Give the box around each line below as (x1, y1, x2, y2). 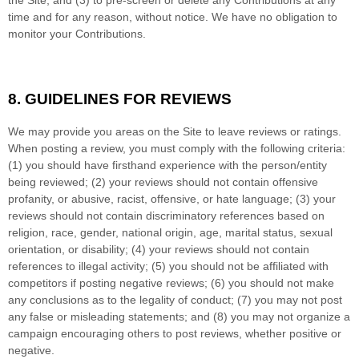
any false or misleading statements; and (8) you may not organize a (8, 309, 350, 323)
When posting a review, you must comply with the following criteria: (8, 141, 345, 155)
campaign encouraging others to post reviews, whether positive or (8, 326, 341, 340)
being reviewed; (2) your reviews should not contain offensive (8, 175, 318, 188)
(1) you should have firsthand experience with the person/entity (8, 158, 327, 171)
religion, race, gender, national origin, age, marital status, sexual (8, 225, 333, 239)
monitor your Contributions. (8, 26, 146, 40)
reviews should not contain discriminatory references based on (8, 208, 325, 222)
